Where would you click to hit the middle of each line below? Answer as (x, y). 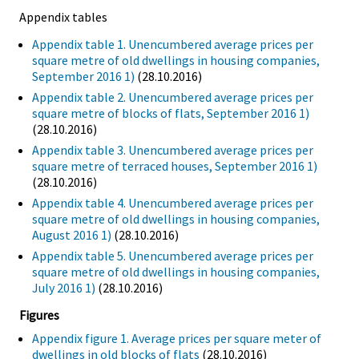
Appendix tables (63, 17)
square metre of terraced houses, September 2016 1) (175, 166)
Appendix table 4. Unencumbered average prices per (173, 203)
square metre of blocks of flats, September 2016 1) (171, 113)
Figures (39, 315)
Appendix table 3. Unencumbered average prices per (173, 150)
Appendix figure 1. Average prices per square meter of (177, 338)
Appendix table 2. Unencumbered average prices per (173, 97)
